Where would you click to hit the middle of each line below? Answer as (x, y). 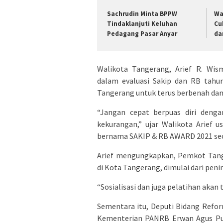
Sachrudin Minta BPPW (142, 13)
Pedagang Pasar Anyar (142, 33)
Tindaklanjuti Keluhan (142, 23)
